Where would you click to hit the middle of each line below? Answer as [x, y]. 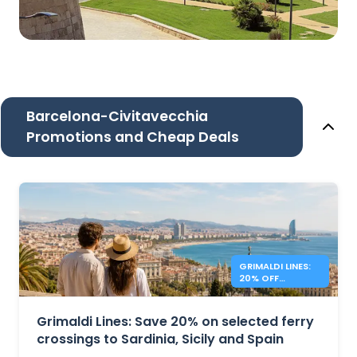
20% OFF [259, 279]
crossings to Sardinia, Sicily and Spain [160, 339]
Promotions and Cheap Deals [133, 137]
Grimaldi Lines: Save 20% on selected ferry [175, 321]
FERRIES [255, 302]
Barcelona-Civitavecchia [118, 116]
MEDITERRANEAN [276, 290]
